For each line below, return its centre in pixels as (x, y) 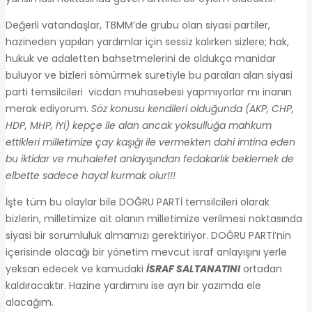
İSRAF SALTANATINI (193, 268)
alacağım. (30, 302)
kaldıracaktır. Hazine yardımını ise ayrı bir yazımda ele (133, 285)
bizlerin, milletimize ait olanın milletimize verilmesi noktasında (154, 218)
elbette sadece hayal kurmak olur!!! (91, 175)
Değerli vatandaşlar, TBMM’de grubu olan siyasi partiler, (138, 25)
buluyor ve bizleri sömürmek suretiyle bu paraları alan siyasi (149, 75)
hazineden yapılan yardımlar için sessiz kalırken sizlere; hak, (147, 41)
